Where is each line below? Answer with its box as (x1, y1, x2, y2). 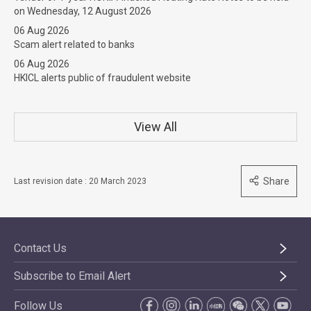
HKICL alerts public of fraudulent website (14, 72, 191, 83)
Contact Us (14, 242, 67, 255)
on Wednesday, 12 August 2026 (14, 6, 151, 17)
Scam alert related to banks (14, 39, 135, 50)
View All (134, 119, 177, 134)
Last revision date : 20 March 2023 (14, 176, 146, 186)
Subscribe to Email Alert (14, 269, 131, 283)
